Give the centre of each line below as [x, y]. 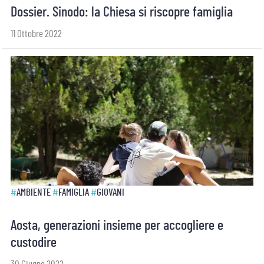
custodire [34, 243]
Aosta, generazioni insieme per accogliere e [117, 226]
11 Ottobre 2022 [36, 34]
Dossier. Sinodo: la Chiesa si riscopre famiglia [122, 12]
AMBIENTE [34, 192]
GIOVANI [110, 192]
